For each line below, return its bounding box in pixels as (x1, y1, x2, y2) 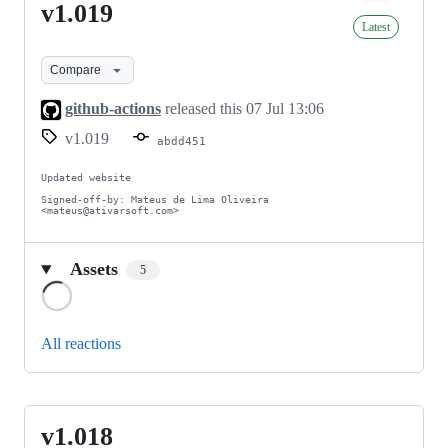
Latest (362, 20, 390, 34)
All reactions (41, 335, 121, 353)
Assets (69, 259, 118, 280)
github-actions (65, 100, 161, 117)
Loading (73, 280, 126, 298)
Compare (50, 62, 101, 77)
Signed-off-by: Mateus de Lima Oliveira (41, 194, 269, 206)
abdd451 (157, 134, 206, 149)
